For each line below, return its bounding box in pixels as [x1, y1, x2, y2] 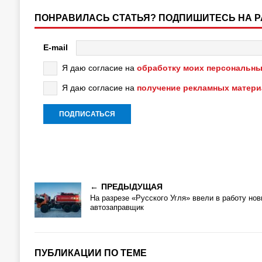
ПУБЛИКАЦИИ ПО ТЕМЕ [34, 248, 147, 258]
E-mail [43, 42, 68, 52]
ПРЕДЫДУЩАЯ [101, 182, 163, 191]
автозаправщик [89, 203, 144, 212]
